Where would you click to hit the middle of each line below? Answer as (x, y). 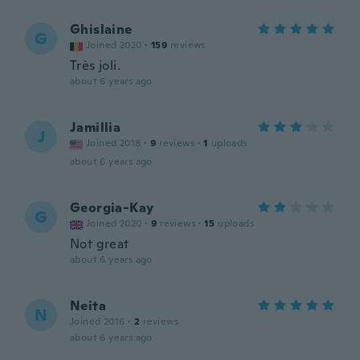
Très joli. (95, 65)
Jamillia (96, 127)
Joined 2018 (114, 143)
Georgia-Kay (112, 208)
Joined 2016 (98, 321)
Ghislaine (101, 29)
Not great (100, 244)
